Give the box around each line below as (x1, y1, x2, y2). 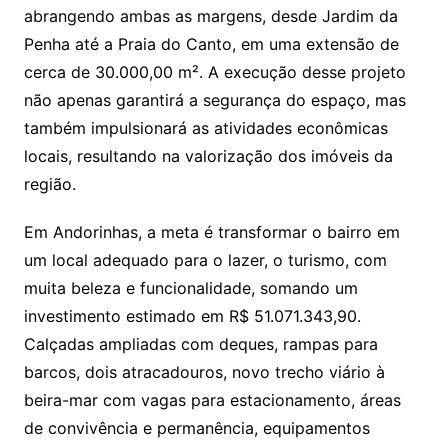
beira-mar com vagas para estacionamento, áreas (23, 389, 401, 410)
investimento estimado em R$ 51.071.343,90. (23, 305, 361, 326)
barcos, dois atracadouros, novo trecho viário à (23, 361, 385, 382)
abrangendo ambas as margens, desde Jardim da (23, 5, 398, 26)
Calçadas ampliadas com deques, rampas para (23, 333, 378, 354)
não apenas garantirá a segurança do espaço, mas (23, 89, 406, 110)
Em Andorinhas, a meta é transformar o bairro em (23, 221, 400, 242)
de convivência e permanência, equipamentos (23, 417, 370, 438)
